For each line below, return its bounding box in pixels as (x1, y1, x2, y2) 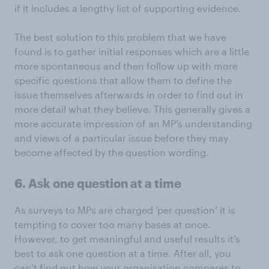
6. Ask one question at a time (14, 176, 181, 190)
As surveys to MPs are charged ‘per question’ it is (14, 204, 235, 216)
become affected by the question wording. (14, 147, 209, 158)
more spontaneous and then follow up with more (14, 60, 238, 71)
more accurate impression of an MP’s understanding (14, 118, 252, 129)
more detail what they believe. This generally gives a (14, 103, 250, 115)
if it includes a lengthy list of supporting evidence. (14, 2, 241, 14)
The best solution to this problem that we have (14, 31, 226, 43)
